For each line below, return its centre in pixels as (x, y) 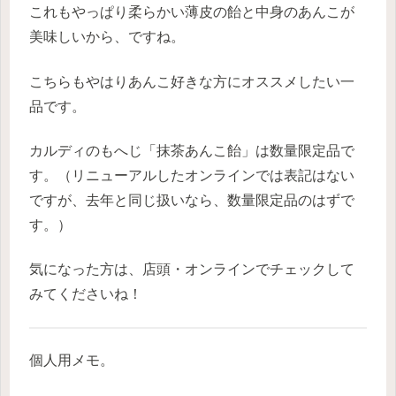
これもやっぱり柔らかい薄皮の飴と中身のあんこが (192, 12)
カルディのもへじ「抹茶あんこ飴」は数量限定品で (192, 150)
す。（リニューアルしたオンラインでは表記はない (192, 175)
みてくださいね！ (86, 294)
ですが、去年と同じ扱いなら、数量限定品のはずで (192, 200)
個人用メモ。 (72, 361)
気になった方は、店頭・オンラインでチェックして (192, 270)
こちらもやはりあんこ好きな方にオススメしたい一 (192, 81)
